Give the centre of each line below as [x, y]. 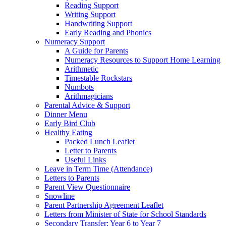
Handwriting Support [98, 23]
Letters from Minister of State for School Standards [125, 214]
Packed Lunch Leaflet [100, 141]
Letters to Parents [72, 178]
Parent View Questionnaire [87, 187]
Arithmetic [81, 69]
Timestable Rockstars [98, 78]
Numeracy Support [75, 41]
